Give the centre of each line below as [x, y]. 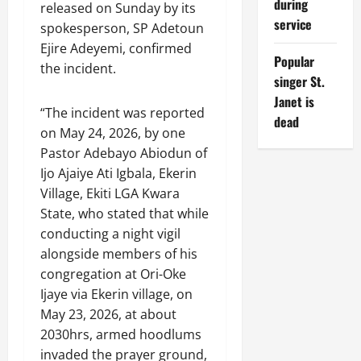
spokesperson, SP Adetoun [122, 28]
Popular [294, 61]
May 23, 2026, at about [108, 314]
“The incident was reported [122, 112]
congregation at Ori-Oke [113, 274]
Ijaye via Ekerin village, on [116, 294]
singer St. [299, 81]
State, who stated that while [124, 213]
